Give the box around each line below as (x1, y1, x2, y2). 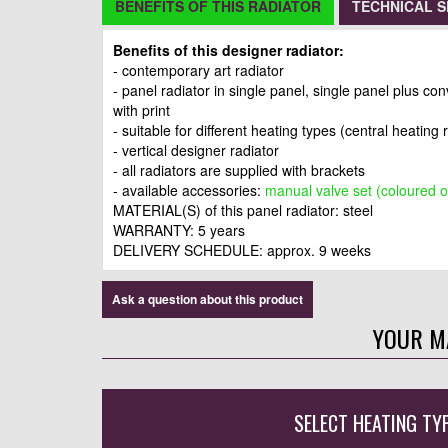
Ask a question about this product (112, 289, 303, 308)
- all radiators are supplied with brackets (113, 159, 365, 180)
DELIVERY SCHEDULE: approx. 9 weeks (113, 239, 371, 260)
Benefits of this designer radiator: (113, 39, 344, 60)
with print (113, 99, 170, 120)
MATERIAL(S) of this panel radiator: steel (113, 199, 373, 220)
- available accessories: (113, 179, 265, 200)
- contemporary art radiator (113, 59, 284, 80)
